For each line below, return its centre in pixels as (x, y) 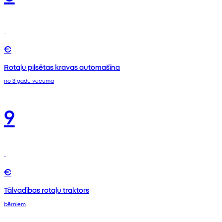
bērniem (15, 203)
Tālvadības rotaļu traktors (47, 190)
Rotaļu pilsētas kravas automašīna (62, 67)
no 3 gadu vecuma (29, 81)
